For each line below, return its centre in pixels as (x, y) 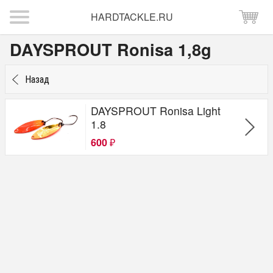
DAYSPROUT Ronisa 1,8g (111, 49)
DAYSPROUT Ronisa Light (156, 110)
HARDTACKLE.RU (132, 17)
